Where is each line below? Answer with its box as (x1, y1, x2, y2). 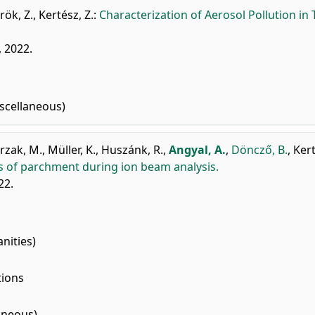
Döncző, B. (231, 142, 288, 157)
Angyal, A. (169, 142, 226, 157)
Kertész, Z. (39, 7, 94, 22)
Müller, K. (48, 142, 96, 157)
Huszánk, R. (101, 142, 163, 157)
